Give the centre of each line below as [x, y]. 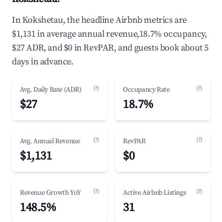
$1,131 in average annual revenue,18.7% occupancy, [110, 34]
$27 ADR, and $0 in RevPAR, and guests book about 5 [111, 48]
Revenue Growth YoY [51, 193]
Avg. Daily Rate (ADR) [51, 90]
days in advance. [43, 62]
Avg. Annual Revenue [50, 141]
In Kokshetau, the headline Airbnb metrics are [100, 20]
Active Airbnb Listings [155, 193]
